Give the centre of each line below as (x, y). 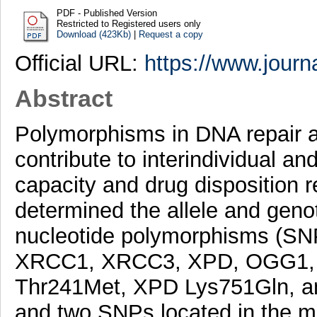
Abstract (63, 99)
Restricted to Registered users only (128, 23)
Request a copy (171, 34)
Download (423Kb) (93, 34)
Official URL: (79, 63)
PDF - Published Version (106, 13)
